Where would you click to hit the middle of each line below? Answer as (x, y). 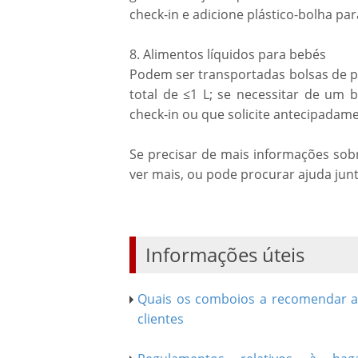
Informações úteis (225, 255)
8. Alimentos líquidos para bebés (228, 54)
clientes (161, 319)
